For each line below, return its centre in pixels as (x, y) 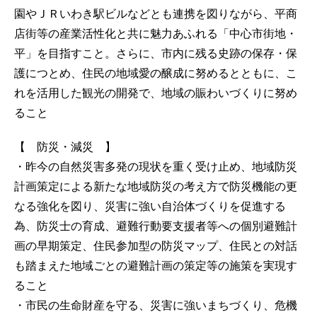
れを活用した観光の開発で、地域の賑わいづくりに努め (156, 93)
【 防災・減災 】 (65, 146)
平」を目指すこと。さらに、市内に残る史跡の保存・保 (156, 53)
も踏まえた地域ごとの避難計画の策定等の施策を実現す (156, 265)
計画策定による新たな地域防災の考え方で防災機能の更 (156, 186)
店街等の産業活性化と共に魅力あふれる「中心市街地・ (156, 33)
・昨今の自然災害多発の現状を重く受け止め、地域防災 (156, 166)
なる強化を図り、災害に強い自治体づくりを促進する (150, 206)
